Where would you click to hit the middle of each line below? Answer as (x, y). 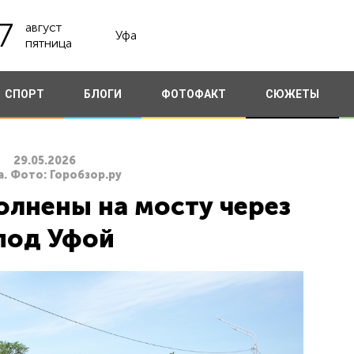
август (43, 27)
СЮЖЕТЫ (292, 94)
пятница (49, 43)
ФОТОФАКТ (193, 94)
